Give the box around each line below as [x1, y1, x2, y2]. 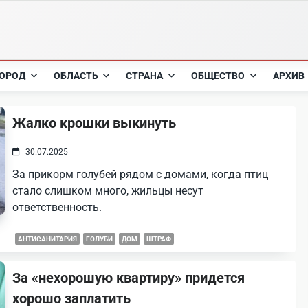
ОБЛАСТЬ [53, 70, 98, 81]
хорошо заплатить [12, 290, 131, 307]
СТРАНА [126, 70, 164, 81]
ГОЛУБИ [86, 235, 113, 243]
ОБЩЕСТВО [191, 70, 245, 81]
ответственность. [12, 201, 102, 214]
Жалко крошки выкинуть [12, 115, 177, 131]
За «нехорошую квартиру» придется [12, 269, 245, 286]
